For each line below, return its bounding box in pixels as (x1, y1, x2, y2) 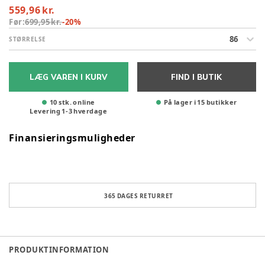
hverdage (73, 106, 108, 116)
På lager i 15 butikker (163, 98, 237, 107)
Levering (30, 106, 61, 116)
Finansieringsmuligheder (9, 131, 135, 145)
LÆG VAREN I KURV (29, 72, 108, 82)
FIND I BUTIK (171, 72, 222, 82)
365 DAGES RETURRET (104, 192, 173, 201)
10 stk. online (49, 98, 95, 107)
